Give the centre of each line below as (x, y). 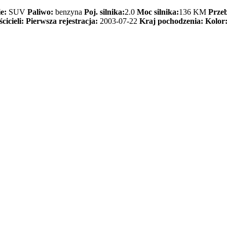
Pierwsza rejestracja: (62, 21)
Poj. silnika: (104, 12)
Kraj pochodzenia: (171, 21)
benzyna (69, 12)
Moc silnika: (158, 12)
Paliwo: (40, 12)
